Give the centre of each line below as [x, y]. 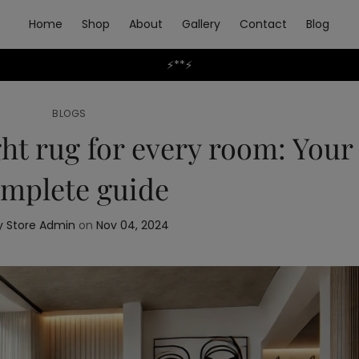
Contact [264, 24]
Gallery [202, 24]
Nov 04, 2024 [132, 225]
